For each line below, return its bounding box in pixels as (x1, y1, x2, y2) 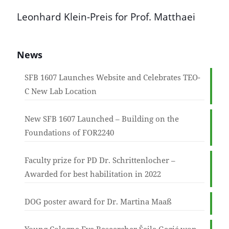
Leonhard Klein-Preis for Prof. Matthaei (17, 10, 195, 24)
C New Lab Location (25, 86, 97, 97)
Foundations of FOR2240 (25, 127, 114, 138)
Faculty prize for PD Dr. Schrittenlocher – (25, 155, 175, 166)
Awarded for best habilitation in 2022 (25, 169, 161, 179)
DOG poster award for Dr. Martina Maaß (25, 196, 172, 207)
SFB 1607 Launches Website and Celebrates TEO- (25, 72, 200, 83)
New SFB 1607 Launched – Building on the (25, 113, 179, 124)
